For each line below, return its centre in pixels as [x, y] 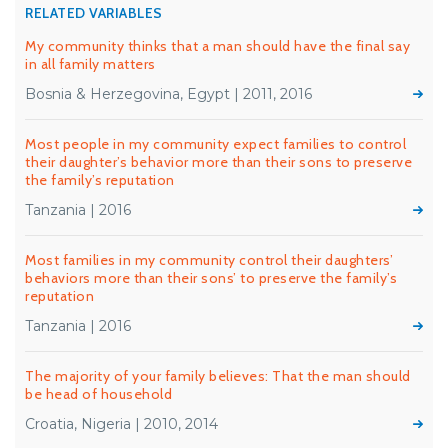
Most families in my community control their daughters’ [209, 260]
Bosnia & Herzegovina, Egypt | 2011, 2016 [168, 94]
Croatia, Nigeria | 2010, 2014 [121, 424]
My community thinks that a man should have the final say [217, 46]
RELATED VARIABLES [94, 13]
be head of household [98, 394]
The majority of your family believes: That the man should [218, 376]
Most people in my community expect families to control [215, 144]
